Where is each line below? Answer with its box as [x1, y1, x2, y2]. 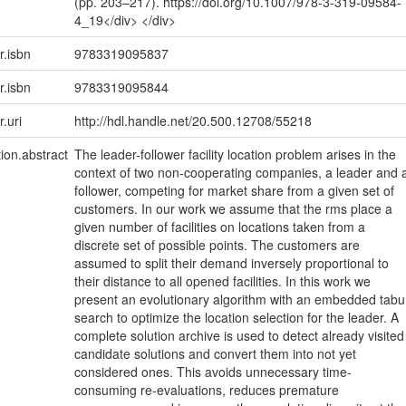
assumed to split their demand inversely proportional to [73, 254, 389, 273]
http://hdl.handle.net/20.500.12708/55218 [73, 111, 312, 130]
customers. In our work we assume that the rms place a [73, 199, 392, 218]
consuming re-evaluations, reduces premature [73, 381, 339, 400]
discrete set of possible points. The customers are [73, 236, 360, 255]
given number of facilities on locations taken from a [73, 217, 365, 237]
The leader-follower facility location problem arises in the [73, 145, 396, 164]
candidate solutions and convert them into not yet [73, 344, 356, 363]
